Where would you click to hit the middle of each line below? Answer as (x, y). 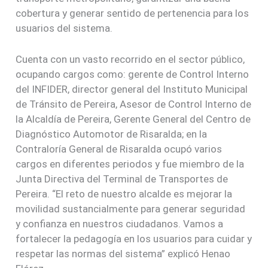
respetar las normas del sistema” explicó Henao (123, 254)
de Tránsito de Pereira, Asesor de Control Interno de (134, 104)
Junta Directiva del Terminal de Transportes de (122, 179)
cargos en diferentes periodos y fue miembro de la (130, 164)
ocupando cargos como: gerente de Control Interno (133, 74)
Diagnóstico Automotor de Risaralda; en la (112, 134)
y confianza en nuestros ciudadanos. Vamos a (120, 224)
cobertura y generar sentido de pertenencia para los (133, 13)
